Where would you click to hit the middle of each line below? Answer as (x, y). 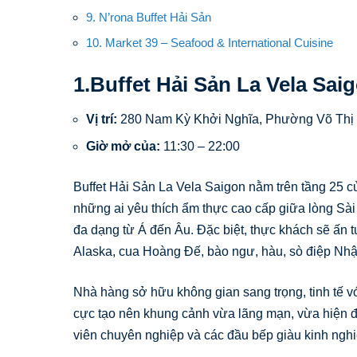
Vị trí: (102, 120)
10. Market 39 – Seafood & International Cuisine (210, 42)
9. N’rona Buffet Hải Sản (149, 17)
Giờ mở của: (123, 147)
